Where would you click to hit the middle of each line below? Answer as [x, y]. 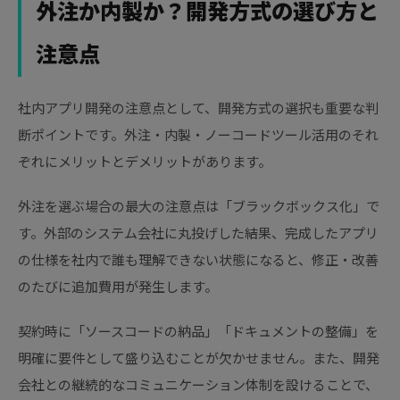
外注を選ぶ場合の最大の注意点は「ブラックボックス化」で [199, 206]
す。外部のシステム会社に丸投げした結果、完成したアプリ [198, 233]
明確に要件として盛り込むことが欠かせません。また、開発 [199, 358]
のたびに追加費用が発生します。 [118, 287]
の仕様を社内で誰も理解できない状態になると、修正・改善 [198, 260]
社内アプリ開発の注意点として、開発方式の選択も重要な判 [198, 108]
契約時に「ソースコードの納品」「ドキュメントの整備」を [198, 331]
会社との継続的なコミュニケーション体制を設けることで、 [198, 385]
